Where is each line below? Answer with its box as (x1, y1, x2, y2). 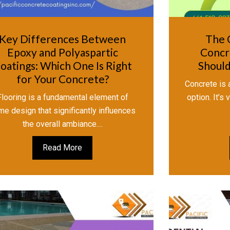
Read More (43, 143, 83, 153)
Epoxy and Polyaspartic (7, 46, 118, 59)
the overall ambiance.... (22, 119, 103, 129)
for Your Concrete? (16, 72, 109, 86)
